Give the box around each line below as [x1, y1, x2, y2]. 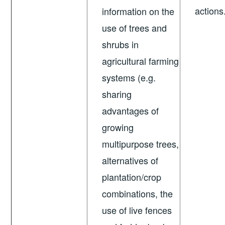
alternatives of [102, 154, 159, 167]
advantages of [102, 104, 159, 118]
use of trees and [102, 21, 167, 35]
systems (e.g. [102, 71, 156, 84]
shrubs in [102, 38, 139, 51]
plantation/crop [102, 170, 162, 184]
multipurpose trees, [102, 137, 179, 151]
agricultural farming [102, 54, 179, 68]
